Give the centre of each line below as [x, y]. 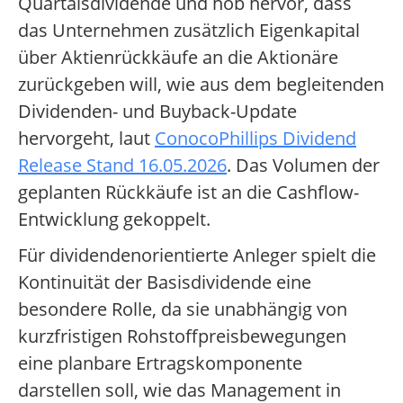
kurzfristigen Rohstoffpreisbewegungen [182, 336]
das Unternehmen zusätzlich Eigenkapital [189, 31]
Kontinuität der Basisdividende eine [165, 282]
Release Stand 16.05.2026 [122, 166]
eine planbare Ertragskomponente [160, 363]
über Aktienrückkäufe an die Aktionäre [178, 58]
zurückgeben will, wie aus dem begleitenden [201, 85]
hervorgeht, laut [86, 139]
